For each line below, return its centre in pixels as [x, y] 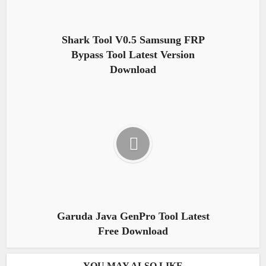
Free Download [133, 231]
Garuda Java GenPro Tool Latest [133, 216]
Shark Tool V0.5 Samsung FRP [133, 39]
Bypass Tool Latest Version [133, 54]
